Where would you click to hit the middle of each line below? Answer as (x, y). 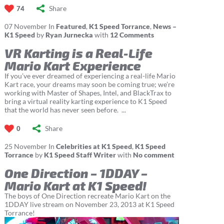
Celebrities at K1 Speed (94, 146)
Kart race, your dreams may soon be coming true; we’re (89, 84)
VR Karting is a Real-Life (78, 53)
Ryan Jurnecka (69, 35)
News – (164, 26)
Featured (71, 26)
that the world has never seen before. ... (65, 110)
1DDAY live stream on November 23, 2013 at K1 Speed (89, 204)
